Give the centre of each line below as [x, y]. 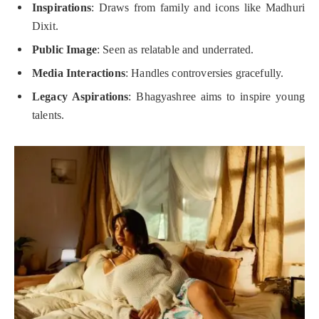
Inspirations [62, 8]
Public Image [64, 50]
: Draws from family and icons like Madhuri [198, 8]
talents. [48, 115]
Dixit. [45, 26]
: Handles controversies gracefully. [204, 73]
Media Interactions [79, 73]
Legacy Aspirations [80, 97]
